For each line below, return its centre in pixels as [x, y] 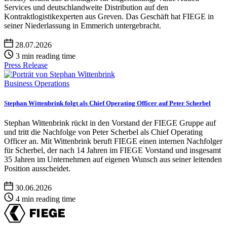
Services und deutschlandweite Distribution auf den [86, 7]
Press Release [26, 65]
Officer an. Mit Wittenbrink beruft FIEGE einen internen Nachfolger [113, 141]
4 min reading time [46, 199]
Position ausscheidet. [37, 168]
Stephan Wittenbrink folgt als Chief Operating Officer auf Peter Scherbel [107, 103]
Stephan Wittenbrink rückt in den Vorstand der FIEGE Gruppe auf [110, 123]
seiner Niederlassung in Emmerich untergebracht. [83, 25]
